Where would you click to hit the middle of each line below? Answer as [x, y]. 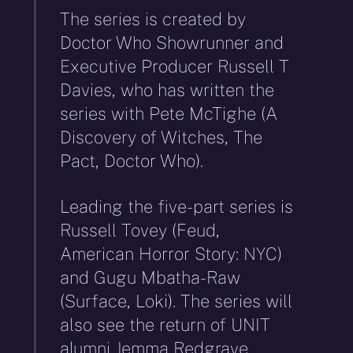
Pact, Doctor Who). [132, 160]
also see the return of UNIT [165, 325]
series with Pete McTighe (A [169, 113]
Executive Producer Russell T [175, 66]
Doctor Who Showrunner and [172, 42]
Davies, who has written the [167, 89]
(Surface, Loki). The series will [176, 301]
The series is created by [153, 19]
